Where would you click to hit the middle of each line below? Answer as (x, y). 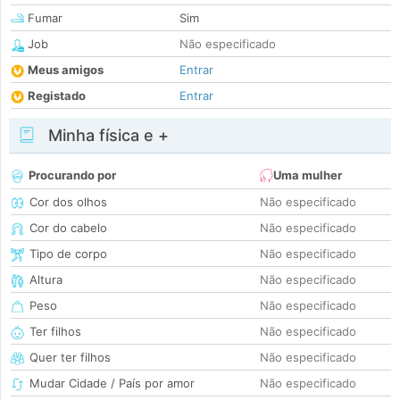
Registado (57, 96)
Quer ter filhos (70, 358)
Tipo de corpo (68, 254)
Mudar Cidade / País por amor (112, 383)
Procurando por (72, 175)
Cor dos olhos (68, 202)
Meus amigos (66, 70)
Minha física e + (106, 136)
